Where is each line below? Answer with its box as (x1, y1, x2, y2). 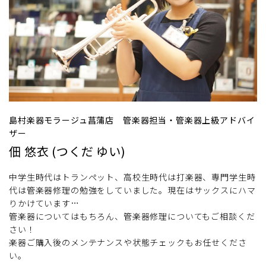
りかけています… (9, 197, 80, 209)
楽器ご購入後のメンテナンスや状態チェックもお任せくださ (9, 236, 247, 248)
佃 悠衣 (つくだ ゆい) (9, 142, 126, 160)
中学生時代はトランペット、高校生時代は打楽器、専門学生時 (9, 170, 256, 183)
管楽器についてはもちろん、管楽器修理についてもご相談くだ (9, 210, 255, 222)
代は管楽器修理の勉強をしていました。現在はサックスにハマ (9, 183, 256, 196)
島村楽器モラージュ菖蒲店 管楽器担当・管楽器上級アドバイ (9, 113, 255, 126)
